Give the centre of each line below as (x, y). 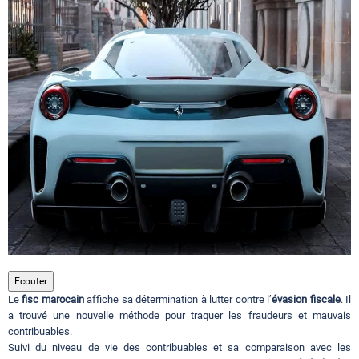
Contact (34, 305)
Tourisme (38, 74)
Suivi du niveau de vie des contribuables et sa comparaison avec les (179, 348)
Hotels (30, 189)
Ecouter (31, 282)
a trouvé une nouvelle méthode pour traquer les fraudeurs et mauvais (179, 316)
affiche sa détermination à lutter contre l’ (178, 300)
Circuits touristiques (68, 16)
